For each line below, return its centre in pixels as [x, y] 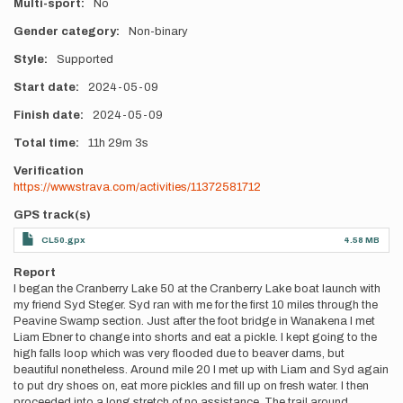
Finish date [47, 115]
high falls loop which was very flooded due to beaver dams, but [179, 354]
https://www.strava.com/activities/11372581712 [137, 187]
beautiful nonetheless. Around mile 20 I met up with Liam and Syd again [201, 370]
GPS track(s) [52, 215]
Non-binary [158, 31]
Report [35, 273]
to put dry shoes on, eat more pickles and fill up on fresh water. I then [191, 386]
